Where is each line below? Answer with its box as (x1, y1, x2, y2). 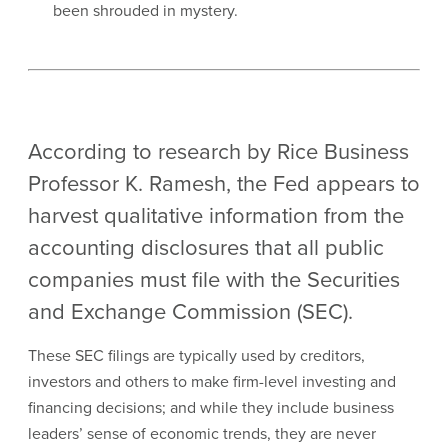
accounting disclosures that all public (28, 231, 384, 262)
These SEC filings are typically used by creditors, (28, 344, 365, 366)
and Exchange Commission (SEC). (28, 295, 353, 326)
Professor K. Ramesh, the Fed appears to (28, 167, 420, 198)
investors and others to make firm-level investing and (28, 370, 396, 392)
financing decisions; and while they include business (28, 396, 394, 418)
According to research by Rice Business (28, 135, 409, 166)
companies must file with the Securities (28, 263, 400, 294)
